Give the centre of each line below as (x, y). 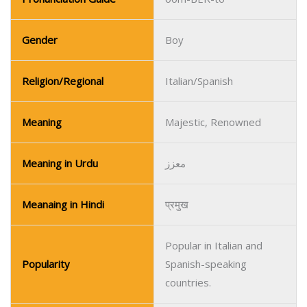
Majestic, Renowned (213, 8)
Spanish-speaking (206, 150)
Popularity (46, 150)
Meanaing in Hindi (63, 90)
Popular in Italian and (214, 132)
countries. (188, 169)
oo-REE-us (191, 251)
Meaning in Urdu (60, 49)
